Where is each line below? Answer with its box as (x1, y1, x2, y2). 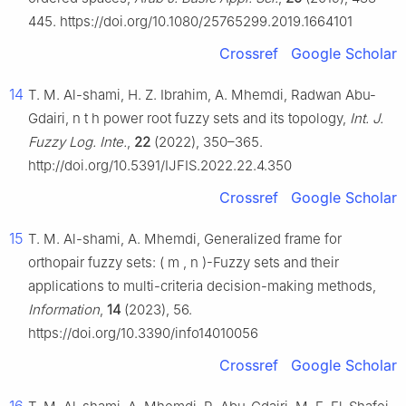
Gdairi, (28, 110, 72, 128)
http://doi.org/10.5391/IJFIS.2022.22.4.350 (28, 157, 292, 175)
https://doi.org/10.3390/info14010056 (28, 324, 258, 343)
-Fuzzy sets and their (207, 254, 339, 272)
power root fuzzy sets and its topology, (103, 110, 350, 128)
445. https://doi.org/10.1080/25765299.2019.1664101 (28, 13, 353, 31)
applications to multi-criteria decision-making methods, (28, 277, 376, 295)
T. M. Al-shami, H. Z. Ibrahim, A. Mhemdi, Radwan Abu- (28, 86, 376, 104)
